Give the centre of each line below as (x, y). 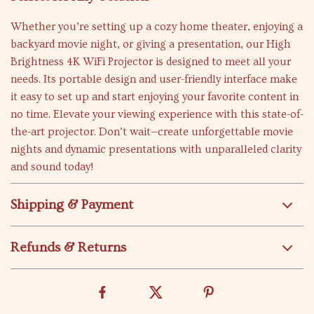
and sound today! (52, 167)
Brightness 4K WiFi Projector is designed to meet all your (151, 62)
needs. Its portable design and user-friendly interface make (154, 80)
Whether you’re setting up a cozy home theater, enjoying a (157, 27)
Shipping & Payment (72, 205)
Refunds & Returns (68, 248)
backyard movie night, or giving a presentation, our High (151, 45)
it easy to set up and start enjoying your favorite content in (155, 97)
